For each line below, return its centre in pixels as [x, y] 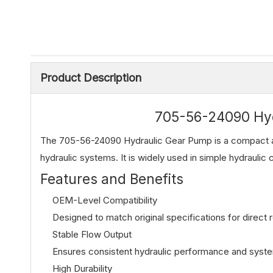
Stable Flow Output [92, 234]
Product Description [91, 78]
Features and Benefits [112, 179]
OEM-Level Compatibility [105, 200]
